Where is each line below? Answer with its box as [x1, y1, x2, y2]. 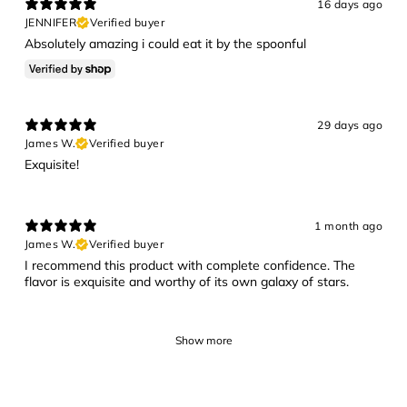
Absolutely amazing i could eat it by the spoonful [25, 35, 306, 52]
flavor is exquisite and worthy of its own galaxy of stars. [25, 273, 349, 290]
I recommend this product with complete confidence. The [25, 256, 355, 273]
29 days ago [317, 118, 382, 133]
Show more [174, 333, 233, 347]
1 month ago [314, 219, 382, 233]
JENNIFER [25, 15, 77, 29]
